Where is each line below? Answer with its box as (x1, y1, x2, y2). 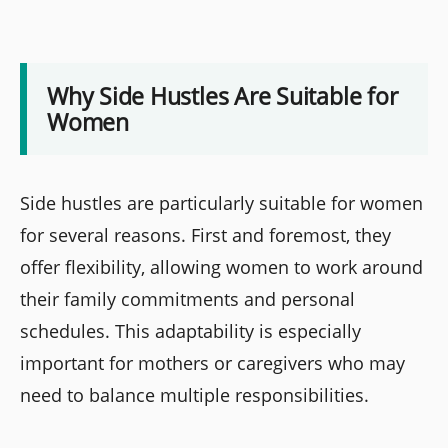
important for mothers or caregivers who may (20, 350, 405, 375)
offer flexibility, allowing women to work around (20, 254, 423, 279)
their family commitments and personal (20, 286, 355, 311)
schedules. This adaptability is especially (20, 318, 361, 343)
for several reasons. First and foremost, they (20, 222, 391, 247)
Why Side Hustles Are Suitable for (47, 79, 398, 112)
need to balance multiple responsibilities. (20, 382, 369, 407)
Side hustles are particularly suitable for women (20, 190, 423, 215)
